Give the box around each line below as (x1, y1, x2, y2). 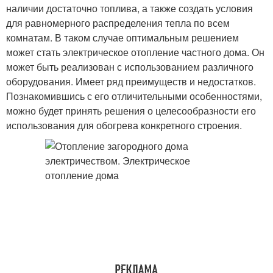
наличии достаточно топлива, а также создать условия (6, 1, 253, 15)
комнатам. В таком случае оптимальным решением (6, 30, 239, 44)
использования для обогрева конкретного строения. (6, 118, 242, 132)
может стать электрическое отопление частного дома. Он (6, 45, 264, 59)
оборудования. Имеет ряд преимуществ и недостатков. (6, 74, 256, 88)
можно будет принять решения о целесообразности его (6, 104, 256, 118)
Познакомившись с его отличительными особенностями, (6, 89, 262, 103)
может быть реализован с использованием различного (6, 60, 253, 74)
